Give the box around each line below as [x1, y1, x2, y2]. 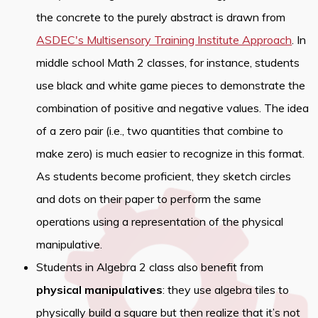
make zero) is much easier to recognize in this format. [36, 146, 305, 161]
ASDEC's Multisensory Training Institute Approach [36, 33, 292, 48]
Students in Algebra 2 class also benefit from [36, 260, 264, 275]
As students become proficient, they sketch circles [36, 169, 292, 184]
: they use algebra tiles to [163, 283, 290, 297]
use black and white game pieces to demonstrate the [36, 78, 306, 93]
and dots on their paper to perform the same [36, 192, 262, 207]
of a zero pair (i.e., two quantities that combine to [36, 124, 284, 138]
